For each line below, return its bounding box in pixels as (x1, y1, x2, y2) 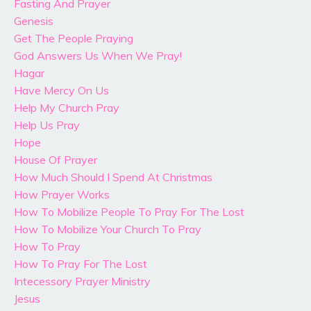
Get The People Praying (14, 31, 133, 46)
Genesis (14, 14, 53, 28)
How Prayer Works (14, 187, 110, 202)
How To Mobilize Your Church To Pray (14, 222, 201, 237)
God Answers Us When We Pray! (14, 49, 182, 63)
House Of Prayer (14, 153, 97, 167)
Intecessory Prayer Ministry (14, 274, 151, 289)
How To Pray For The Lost (14, 257, 147, 271)
